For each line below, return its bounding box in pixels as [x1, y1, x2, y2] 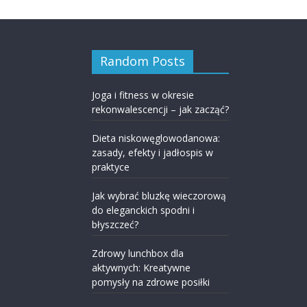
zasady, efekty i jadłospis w [92, 146, 213, 159]
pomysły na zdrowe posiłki [92, 275, 210, 288]
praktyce [92, 160, 130, 173]
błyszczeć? [92, 218, 138, 231]
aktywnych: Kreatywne [92, 261, 191, 274]
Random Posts [100, 53, 185, 69]
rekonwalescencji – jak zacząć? [92, 103, 229, 116]
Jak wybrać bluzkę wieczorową [92, 189, 226, 202]
